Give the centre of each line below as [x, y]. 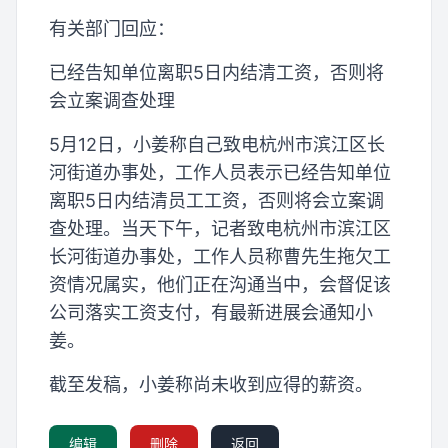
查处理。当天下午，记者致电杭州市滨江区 [220, 228]
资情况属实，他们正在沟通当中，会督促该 [220, 284]
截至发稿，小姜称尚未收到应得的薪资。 [211, 384]
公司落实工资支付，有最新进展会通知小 [211, 312]
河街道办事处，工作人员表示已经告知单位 [220, 172]
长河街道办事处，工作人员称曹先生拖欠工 [220, 256]
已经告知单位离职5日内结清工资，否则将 [216, 72]
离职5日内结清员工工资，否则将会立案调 [216, 200]
